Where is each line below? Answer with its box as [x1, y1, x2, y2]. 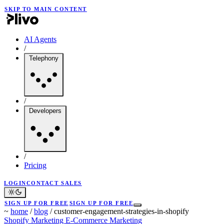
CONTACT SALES [26, 180, 82, 186]
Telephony [29, 54, 58, 62]
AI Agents [24, 35, 56, 43]
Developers [29, 107, 61, 114]
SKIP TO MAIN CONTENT [4, 6, 87, 12]
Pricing [24, 161, 46, 169]
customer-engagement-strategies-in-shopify [54, 207, 189, 215]
